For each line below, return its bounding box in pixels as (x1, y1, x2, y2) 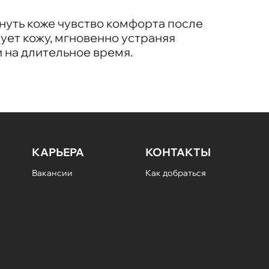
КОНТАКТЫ (145, 145, 211, 160)
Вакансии (32, 168, 73, 179)
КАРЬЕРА (32, 145, 85, 160)
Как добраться (145, 168, 206, 179)
